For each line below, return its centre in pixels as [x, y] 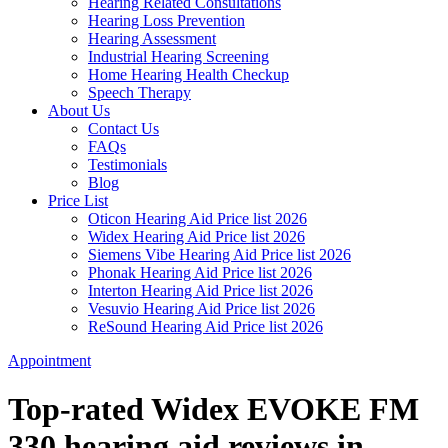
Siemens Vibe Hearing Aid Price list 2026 [219, 254]
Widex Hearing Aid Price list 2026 [196, 236]
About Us [79, 110]
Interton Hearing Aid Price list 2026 [200, 290]
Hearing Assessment [152, 38]
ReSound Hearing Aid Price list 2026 [205, 326]
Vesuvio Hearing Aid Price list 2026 [201, 308]
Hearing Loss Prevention [166, 20]
